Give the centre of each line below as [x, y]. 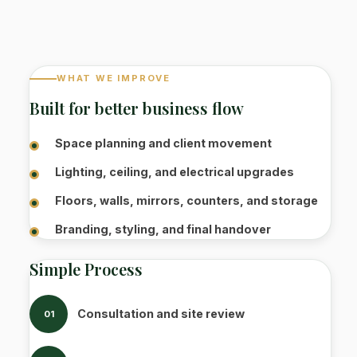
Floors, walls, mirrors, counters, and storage [186, 200]
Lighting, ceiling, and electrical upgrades [175, 172]
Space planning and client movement [163, 143]
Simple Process [86, 269]
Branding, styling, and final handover [163, 229]
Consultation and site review [161, 314]
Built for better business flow [137, 108]
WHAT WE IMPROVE [114, 78]
